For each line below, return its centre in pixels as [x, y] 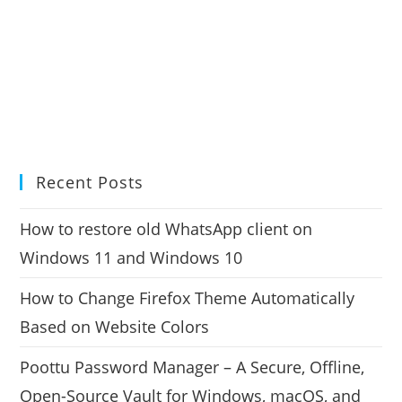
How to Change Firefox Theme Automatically [188, 297]
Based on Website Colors [115, 326]
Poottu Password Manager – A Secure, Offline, [192, 367]
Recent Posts [90, 182]
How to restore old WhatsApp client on [166, 228]
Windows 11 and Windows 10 [131, 257]
